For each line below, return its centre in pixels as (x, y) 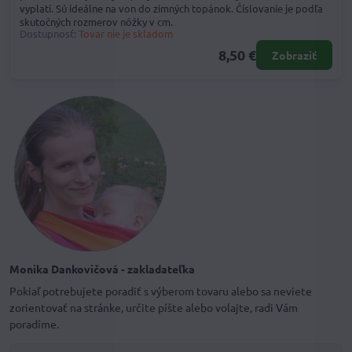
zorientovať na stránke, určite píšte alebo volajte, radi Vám (154, 308)
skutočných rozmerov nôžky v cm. (96, 21)
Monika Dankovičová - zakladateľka (102, 269)
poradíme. (34, 324)
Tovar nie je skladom (126, 33)
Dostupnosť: (48, 33)
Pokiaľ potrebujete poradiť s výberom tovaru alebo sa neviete (161, 291)
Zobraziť (294, 55)
